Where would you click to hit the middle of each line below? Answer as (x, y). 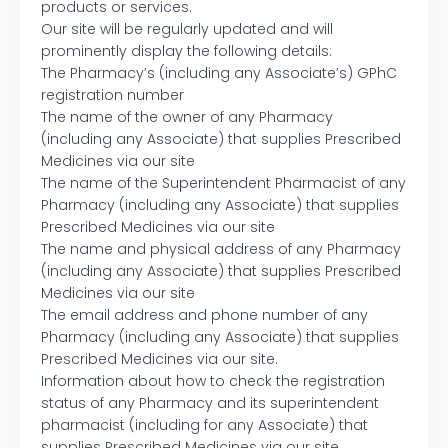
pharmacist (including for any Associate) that (204, 425)
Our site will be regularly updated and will (187, 29)
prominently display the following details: (186, 51)
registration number (112, 95)
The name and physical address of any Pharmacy (221, 249)
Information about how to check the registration (213, 381)
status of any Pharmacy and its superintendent (210, 403)
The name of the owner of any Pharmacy (187, 117)
